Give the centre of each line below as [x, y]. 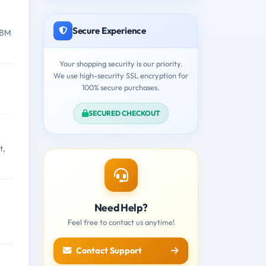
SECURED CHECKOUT [124, 113]
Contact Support [109, 250]
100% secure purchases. [121, 87]
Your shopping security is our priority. [121, 63]
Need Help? [121, 207]
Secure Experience [109, 30]
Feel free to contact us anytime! [121, 222]
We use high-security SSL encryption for [121, 75]
